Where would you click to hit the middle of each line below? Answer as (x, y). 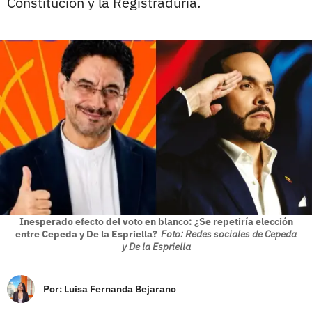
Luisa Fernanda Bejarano (120, 289)
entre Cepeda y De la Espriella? (86, 234)
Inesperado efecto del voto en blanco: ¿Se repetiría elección (156, 221)
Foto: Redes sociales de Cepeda (229, 234)
